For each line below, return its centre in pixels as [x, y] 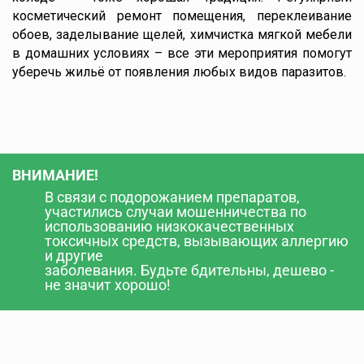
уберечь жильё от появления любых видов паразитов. [179, 72]
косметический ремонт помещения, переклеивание [182, 16]
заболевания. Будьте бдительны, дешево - [189, 270]
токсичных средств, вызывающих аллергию [197, 241]
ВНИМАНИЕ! [55, 175]
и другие [74, 256]
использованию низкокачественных [169, 226]
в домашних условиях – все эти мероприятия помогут [182, 53]
